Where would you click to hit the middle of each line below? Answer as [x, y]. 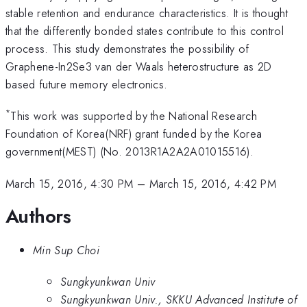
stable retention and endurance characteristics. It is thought [147, 13]
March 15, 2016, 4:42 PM [213, 183]
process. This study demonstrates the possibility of [127, 48]
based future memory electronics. [87, 84]
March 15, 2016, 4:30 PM [70, 183]
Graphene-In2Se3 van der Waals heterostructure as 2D [139, 66]
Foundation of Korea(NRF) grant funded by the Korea [134, 134]
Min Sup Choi [66, 250]
